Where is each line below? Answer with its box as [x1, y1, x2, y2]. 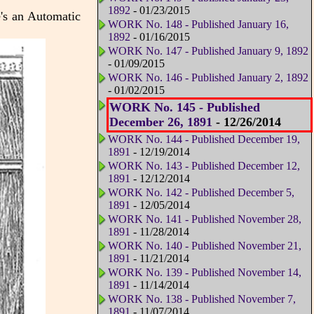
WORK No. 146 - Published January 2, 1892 [107, 71, 308, 84]
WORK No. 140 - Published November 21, [107, 240, 301, 252]
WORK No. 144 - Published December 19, [107, 133, 300, 146]
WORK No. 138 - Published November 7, [107, 293, 296, 306]
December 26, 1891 [109, 115, 212, 130]
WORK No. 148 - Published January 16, [107, 18, 289, 31]
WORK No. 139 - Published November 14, [107, 266, 301, 279]
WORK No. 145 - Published [109, 100, 260, 115]
